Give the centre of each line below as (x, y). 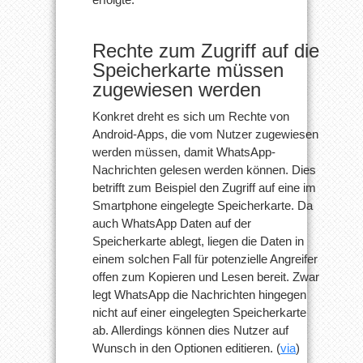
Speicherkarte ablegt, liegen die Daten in (198, 241)
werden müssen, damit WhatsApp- (184, 152)
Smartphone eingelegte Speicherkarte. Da (203, 205)
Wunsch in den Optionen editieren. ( (186, 348)
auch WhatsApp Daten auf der (172, 223)
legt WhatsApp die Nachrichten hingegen (199, 294)
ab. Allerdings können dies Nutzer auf (190, 330)
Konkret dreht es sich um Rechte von (191, 116)
